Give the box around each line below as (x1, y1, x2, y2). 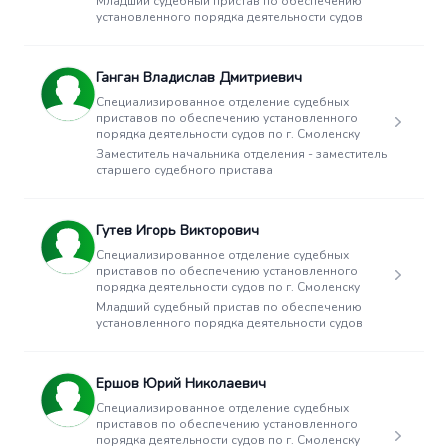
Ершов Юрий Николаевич (96, 374, 266, 393)
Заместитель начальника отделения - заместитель (96, 146, 387, 162)
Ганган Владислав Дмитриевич (96, 68, 302, 87)
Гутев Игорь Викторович (96, 221, 259, 240)
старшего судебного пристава (96, 162, 273, 178)
